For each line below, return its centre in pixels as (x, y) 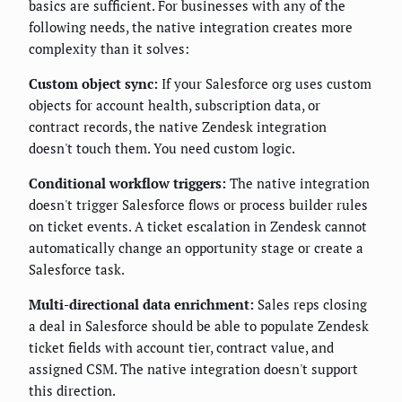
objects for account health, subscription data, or (175, 105)
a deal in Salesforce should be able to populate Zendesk (199, 326)
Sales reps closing (310, 305)
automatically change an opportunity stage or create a (196, 248)
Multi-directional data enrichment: (141, 305)
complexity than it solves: (109, 49)
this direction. (72, 391)
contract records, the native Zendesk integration (178, 127)
